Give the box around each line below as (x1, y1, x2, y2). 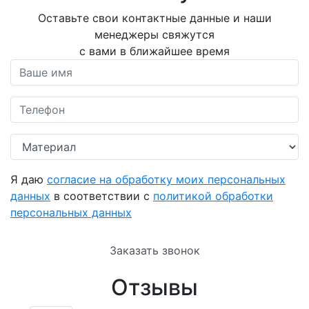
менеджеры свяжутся (94, 27, 215, 41)
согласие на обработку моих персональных (47, 172, 286, 186)
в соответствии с (50, 188, 153, 203)
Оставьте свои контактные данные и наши (37, 10, 272, 25)
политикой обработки (153, 188, 273, 203)
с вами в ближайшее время (79, 43, 230, 58)
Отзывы (111, 273, 198, 301)
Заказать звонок (109, 243, 200, 257)
